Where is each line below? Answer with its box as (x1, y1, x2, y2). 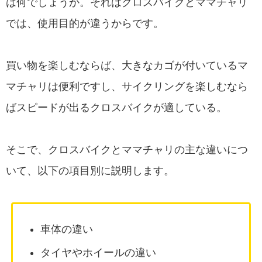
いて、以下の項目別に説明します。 (6, 165, 174, 177)
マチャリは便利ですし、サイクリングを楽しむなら (6, 81, 248, 93)
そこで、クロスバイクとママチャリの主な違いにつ (6, 144, 248, 156)
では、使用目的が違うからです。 (6, 18, 164, 30)
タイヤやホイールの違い (40, 246, 157, 258)
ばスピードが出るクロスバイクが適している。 (6, 102, 227, 114)
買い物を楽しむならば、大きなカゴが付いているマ (6, 60, 248, 72)
